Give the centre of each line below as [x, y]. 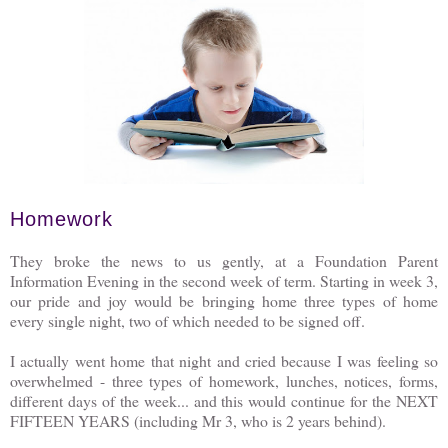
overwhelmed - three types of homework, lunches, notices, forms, [224, 380]
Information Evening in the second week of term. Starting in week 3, [224, 280]
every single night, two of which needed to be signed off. [190, 320]
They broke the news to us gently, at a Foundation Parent [224, 260]
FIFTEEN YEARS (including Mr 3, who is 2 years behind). [200, 420]
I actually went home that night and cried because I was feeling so [224, 360]
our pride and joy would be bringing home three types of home [224, 300]
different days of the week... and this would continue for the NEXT [224, 400]
